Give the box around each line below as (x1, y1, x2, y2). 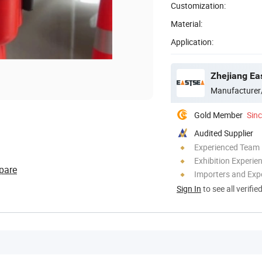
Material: (171, 18, 202, 29)
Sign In (177, 182, 201, 194)
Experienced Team (194, 141, 260, 153)
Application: (171, 36, 213, 47)
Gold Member (194, 109, 243, 120)
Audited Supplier (194, 127, 253, 139)
